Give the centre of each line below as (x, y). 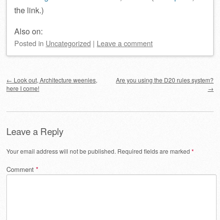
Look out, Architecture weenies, (55, 80)
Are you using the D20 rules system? (165, 80)
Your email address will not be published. (61, 151)
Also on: (28, 31)
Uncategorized (68, 43)
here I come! (23, 88)
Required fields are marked (154, 151)
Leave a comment (125, 43)
